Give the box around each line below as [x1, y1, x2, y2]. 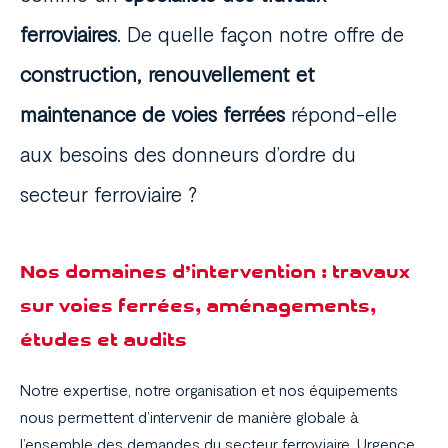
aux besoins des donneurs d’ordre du [20, 141, 356, 168]
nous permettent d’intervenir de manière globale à [20, 407, 358, 427]
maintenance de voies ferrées [20, 101, 285, 128]
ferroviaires [20, 21, 117, 48]
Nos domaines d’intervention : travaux [20, 260, 410, 283]
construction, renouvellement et [20, 61, 315, 88]
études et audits [20, 328, 187, 351]
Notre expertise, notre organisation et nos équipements [20, 380, 398, 400]
